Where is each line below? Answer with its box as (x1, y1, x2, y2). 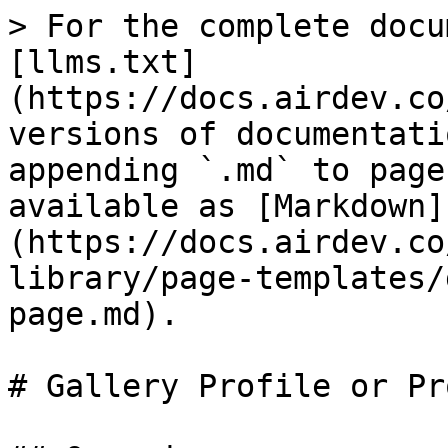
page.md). (8, 296, 179, 332)
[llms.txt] (8, 44, 198, 80)
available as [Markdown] (8, 188, 445, 224)
